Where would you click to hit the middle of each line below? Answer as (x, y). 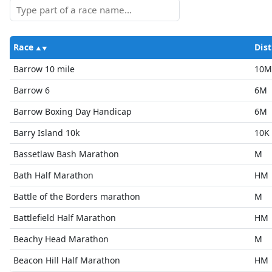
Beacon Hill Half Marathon (67, 260)
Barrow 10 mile (44, 69)
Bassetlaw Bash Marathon (66, 154)
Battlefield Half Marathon (65, 218)
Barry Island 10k (46, 133)
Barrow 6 (32, 90)
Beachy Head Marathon (61, 239)
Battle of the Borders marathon (77, 196)
